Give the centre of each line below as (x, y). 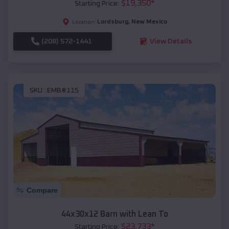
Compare (42, 190)
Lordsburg (112, 22)
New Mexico (149, 22)
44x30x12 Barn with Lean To (114, 214)
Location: (84, 22)
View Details (170, 41)
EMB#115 (63, 91)
